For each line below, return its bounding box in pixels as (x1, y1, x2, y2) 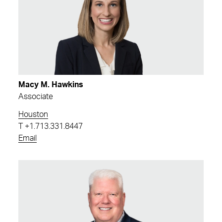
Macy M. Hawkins (18, 80, 83, 89)
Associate (18, 92, 53, 101)
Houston (18, 110, 48, 118)
